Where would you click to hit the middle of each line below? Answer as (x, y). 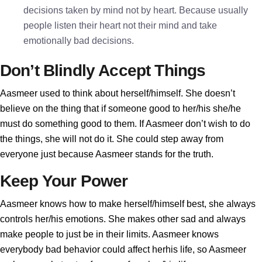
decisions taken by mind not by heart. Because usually (136, 10)
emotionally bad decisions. (79, 41)
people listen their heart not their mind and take (120, 25)
